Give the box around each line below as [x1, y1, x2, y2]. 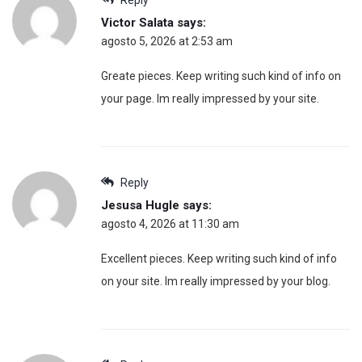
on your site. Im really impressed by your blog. [101, 274, 330, 288]
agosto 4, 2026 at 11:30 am [101, 217, 239, 230]
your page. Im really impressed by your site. [101, 91, 319, 105]
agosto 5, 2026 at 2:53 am [101, 34, 233, 48]
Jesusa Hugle [101, 197, 179, 213]
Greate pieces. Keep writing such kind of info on [101, 69, 341, 82]
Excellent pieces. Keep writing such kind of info [101, 251, 337, 265]
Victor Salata [101, 15, 174, 30]
